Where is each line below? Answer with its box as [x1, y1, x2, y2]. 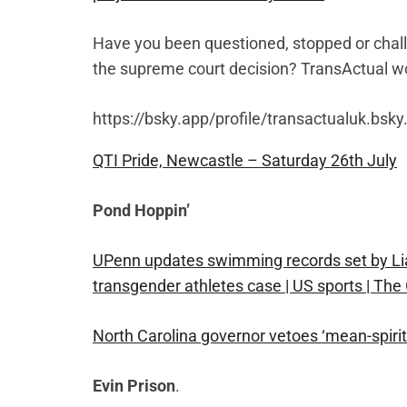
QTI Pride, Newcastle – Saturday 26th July [93, 151, 397, 171]
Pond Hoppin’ [93, 201, 190, 221]
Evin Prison [93, 376, 175, 396]
